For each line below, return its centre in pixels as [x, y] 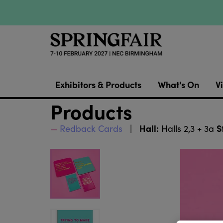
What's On [178, 85]
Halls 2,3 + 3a [187, 129]
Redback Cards [91, 129]
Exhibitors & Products [98, 85]
